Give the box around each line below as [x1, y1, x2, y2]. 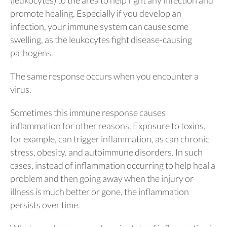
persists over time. [10, 199, 80, 210]
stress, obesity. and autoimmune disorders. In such [10, 146, 203, 158]
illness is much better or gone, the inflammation [10, 185, 189, 197]
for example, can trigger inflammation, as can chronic [10, 133, 209, 144]
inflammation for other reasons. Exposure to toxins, [10, 120, 206, 131]
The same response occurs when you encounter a [10, 70, 199, 82]
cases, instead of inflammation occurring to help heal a [10, 159, 215, 171]
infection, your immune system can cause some [10, 20, 188, 32]
